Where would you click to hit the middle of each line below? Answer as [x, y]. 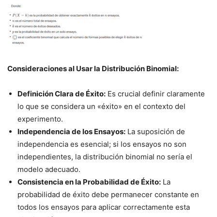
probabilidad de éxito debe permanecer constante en [108, 195]
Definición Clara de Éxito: [62, 94]
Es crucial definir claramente [155, 94]
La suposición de [155, 132]
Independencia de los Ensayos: [71, 132]
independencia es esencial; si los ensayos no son [102, 144]
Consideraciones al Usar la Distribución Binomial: [93, 69]
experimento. [40, 119]
